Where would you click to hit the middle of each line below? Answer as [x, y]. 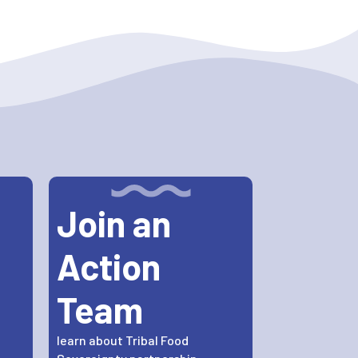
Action [109, 267]
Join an [114, 223]
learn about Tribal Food [123, 340]
